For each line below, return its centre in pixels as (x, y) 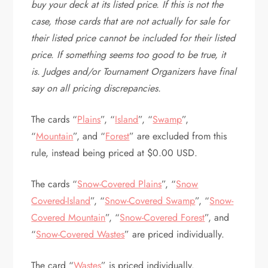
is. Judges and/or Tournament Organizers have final (134, 71)
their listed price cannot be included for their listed (133, 38)
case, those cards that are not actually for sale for (130, 21)
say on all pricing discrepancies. (98, 88)
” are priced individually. (176, 234)
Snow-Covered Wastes (80, 234)
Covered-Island (61, 201)
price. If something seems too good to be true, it (129, 55)
